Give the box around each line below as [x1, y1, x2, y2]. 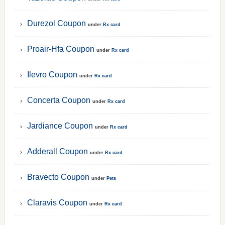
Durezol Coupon [27, 19, 86, 28]
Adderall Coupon [27, 147, 88, 156]
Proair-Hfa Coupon [27, 45, 94, 53]
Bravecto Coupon [27, 173, 89, 181]
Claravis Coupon [27, 198, 87, 207]
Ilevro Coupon [27, 70, 77, 79]
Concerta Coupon [27, 96, 90, 104]
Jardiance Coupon [27, 122, 93, 130]
